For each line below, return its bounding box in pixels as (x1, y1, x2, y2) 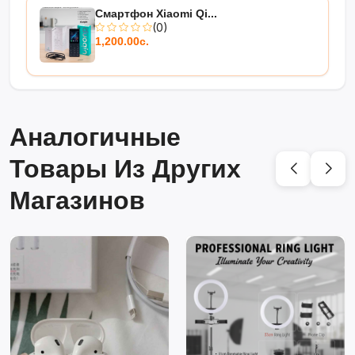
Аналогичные (10, 122, 181, 151)
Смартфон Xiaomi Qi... (95, 6, 217, 20)
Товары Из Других (10, 154, 241, 183)
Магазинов (10, 185, 145, 215)
